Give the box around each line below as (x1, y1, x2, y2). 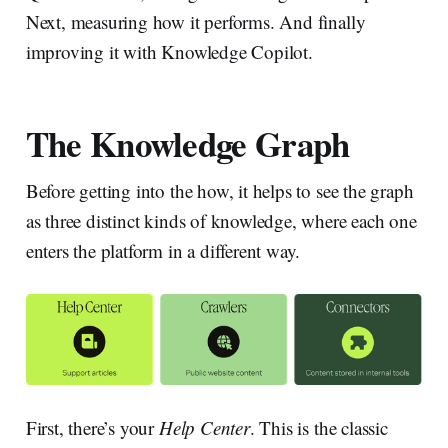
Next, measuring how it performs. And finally (25, 8, 366, 34)
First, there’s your (25, 414, 159, 440)
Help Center (158, 414, 250, 440)
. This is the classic (249, 414, 388, 440)
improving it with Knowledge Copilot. (25, 38, 313, 64)
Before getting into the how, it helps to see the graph (25, 177, 414, 203)
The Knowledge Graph (25, 117, 350, 169)
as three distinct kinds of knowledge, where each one (25, 207, 417, 233)
